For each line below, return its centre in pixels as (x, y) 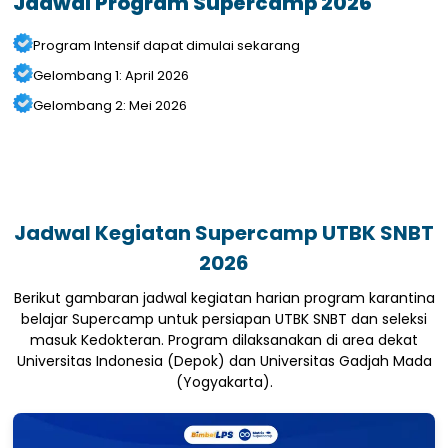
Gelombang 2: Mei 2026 (110, 106)
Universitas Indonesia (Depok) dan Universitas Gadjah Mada (224, 361)
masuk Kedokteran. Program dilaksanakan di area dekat (224, 340)
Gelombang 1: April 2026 (111, 76)
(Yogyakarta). (224, 382)
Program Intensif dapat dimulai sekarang (167, 46)
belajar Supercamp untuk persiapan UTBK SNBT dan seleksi (224, 319)
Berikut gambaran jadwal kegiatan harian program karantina (224, 298)
